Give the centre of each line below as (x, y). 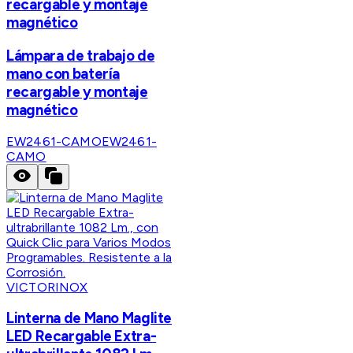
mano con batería (63, 73)
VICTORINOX (47, 287)
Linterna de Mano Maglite (89, 318)
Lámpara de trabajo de (81, 55)
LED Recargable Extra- (82, 336)
